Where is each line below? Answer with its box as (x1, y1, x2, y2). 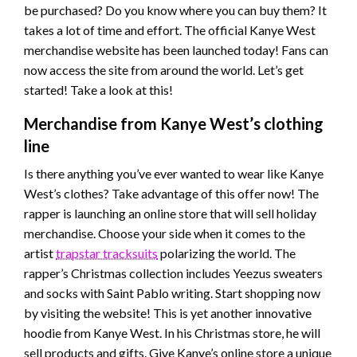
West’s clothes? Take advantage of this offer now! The (24, 186, 319, 202)
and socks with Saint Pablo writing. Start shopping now (24, 285, 320, 301)
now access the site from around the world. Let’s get (24, 62, 304, 78)
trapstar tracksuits (56, 245, 158, 261)
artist (24, 245, 56, 261)
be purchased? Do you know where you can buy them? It (24, 2, 327, 18)
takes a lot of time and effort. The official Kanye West (24, 22, 316, 38)
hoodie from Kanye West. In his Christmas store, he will (24, 325, 320, 341)
